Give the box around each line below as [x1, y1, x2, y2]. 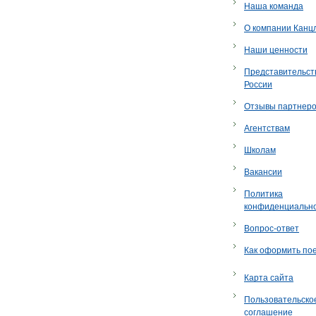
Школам [244, 145, 276, 155]
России [244, 79, 272, 90]
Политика [244, 188, 283, 199]
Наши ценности [244, 44, 308, 55]
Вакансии [244, 166, 282, 177]
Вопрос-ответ [244, 223, 299, 233]
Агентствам [244, 123, 290, 133]
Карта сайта [244, 272, 293, 283]
